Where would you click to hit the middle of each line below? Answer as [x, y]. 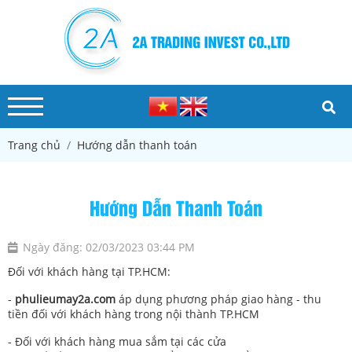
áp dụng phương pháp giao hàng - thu [218, 299]
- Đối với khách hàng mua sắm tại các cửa [117, 341]
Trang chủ [34, 145]
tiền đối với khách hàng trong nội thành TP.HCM [137, 314]
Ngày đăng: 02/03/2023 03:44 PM [109, 247]
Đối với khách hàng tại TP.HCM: [89, 271]
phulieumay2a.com [65, 299]
